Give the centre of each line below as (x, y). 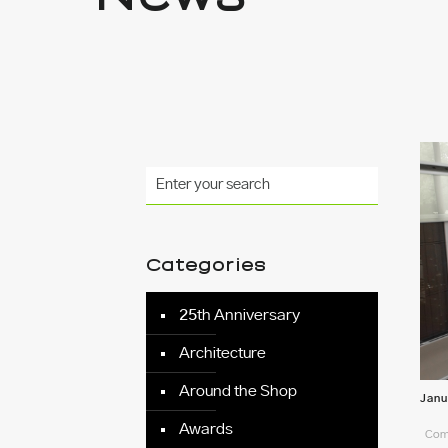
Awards (206, 429)
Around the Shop (238, 391)
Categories (206, 265)
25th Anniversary (240, 315)
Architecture (223, 353)
